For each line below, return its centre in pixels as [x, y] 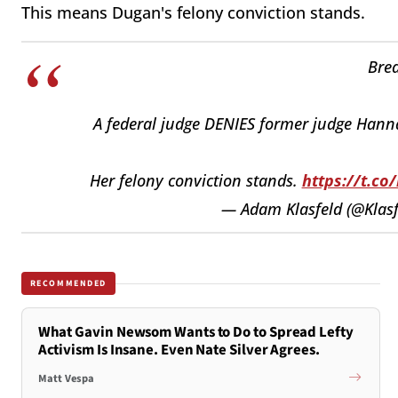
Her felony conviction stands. [195, 180]
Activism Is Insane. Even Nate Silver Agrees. [179, 350]
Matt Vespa [66, 378]
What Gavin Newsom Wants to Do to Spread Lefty [195, 333]
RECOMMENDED [68, 283]
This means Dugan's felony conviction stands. [193, 13]
